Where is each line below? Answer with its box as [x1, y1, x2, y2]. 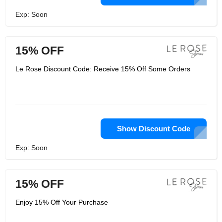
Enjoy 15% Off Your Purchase [15, 198, 108, 206]
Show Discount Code [117, 124, 190, 133]
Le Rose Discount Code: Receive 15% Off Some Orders [15, 65, 190, 73]
